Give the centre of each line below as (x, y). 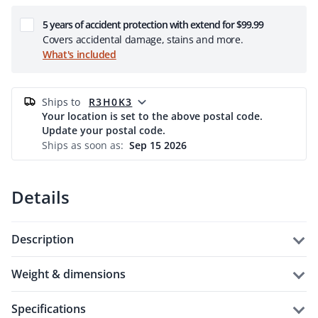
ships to (64, 102)
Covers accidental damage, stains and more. (143, 39)
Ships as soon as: (83, 145)
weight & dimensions (74, 274)
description (47, 239)
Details (40, 197)
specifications (52, 309)
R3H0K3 (111, 102)
